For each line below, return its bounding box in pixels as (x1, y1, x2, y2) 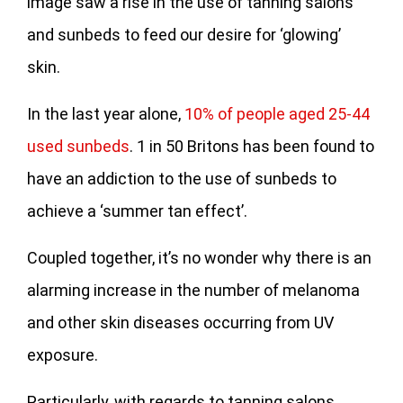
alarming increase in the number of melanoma (27, 280, 360, 300)
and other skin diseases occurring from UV (27, 312, 334, 332)
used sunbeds (27, 136, 130, 156)
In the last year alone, (27, 103, 184, 123)
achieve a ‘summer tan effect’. (27, 201, 247, 220)
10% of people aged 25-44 (184, 103, 370, 123)
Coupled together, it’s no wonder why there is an (27, 247, 372, 267)
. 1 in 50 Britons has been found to (130, 136, 374, 156)
